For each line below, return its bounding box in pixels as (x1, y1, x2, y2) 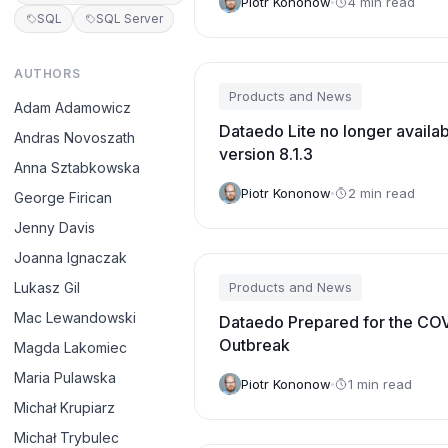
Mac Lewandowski (14, 309, 136, 326)
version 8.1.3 (219, 144, 313, 164)
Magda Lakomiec (14, 339, 127, 356)
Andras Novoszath (14, 129, 135, 146)
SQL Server (96, 11, 163, 26)
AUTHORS (14, 66, 81, 81)
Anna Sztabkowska (14, 159, 140, 176)
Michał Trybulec (14, 429, 119, 446)
